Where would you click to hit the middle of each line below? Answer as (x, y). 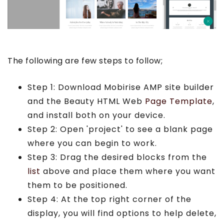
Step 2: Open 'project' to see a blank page (120, 129)
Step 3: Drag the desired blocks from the (117, 157)
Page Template (179, 101)
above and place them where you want (128, 171)
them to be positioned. (77, 185)
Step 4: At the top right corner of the (109, 199)
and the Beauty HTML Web (86, 101)
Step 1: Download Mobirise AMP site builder (121, 87)
